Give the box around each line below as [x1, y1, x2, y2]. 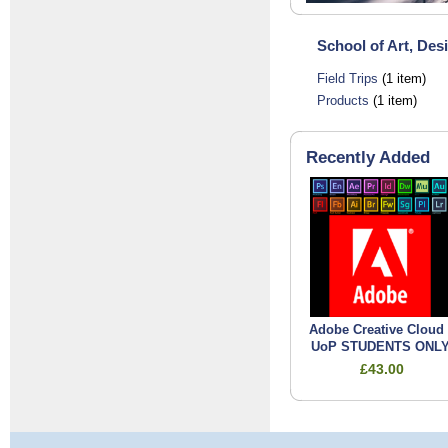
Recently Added [306, 147, 430, 168]
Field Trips [317, 71, 378, 86]
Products [317, 93, 369, 108]
